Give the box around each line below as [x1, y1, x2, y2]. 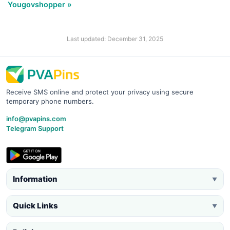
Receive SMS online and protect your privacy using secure [6, 87, 194, 96]
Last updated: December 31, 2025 [67, 34, 163, 43]
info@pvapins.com [6, 114, 66, 123]
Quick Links [13, 200, 58, 210]
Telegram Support [6, 124, 64, 132]
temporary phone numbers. [6, 97, 94, 105]
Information [13, 174, 57, 184]
